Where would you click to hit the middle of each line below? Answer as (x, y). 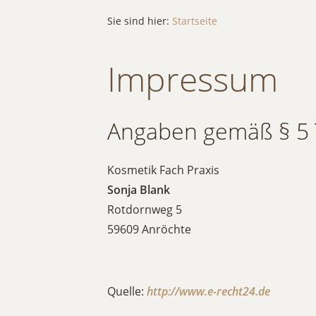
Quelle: (127, 291)
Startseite (195, 21)
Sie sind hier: (140, 21)
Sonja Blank (139, 190)
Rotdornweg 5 (145, 209)
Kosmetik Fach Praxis (163, 170)
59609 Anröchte (149, 229)
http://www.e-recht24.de (208, 291)
